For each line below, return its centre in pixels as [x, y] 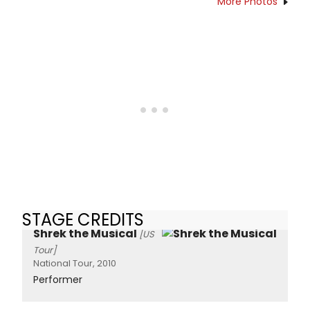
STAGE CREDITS [83, 219]
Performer [58, 280]
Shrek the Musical [85, 234]
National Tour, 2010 [75, 263]
